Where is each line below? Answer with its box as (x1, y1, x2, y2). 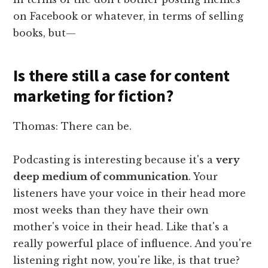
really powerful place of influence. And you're (13, 237, 252, 249)
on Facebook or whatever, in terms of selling (13, 10, 244, 22)
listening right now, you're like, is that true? (13, 254, 240, 266)
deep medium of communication (13, 170, 189, 182)
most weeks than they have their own (13, 203, 209, 216)
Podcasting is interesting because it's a (13, 153, 217, 166)
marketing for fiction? (13, 84, 173, 106)
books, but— (13, 26, 77, 39)
